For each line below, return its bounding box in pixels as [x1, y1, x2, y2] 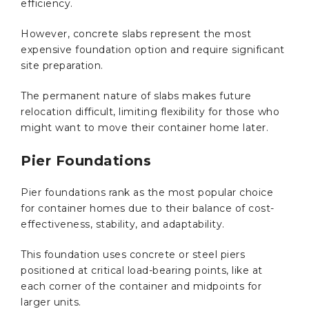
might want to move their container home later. [21, 121, 268, 134]
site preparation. [21, 59, 106, 72]
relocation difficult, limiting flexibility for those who [21, 105, 279, 118]
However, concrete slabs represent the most [21, 27, 251, 40]
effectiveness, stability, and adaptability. [21, 217, 228, 230]
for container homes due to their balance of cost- [21, 201, 275, 215]
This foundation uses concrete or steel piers [21, 248, 245, 261]
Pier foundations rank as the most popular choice [21, 186, 273, 199]
